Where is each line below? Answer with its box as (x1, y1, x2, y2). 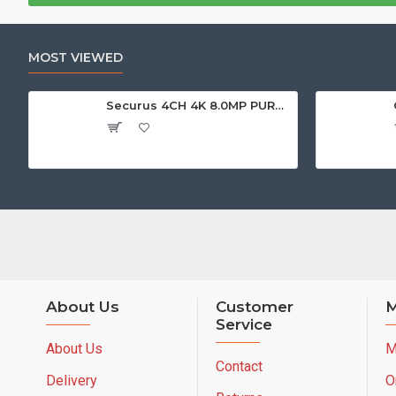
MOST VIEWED (28, 49, 123, 66)
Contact (216, 357, 263, 375)
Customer (216, 297, 293, 316)
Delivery (46, 371, 97, 389)
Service (216, 315, 272, 333)
